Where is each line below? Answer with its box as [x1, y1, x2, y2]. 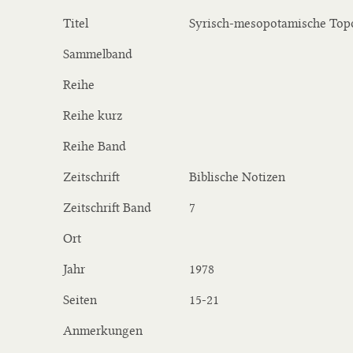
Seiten [63, 292, 97, 307]
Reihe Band [63, 139, 126, 154]
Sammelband [63, 46, 132, 61]
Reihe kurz [63, 108, 122, 123]
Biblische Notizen [189, 169, 285, 184]
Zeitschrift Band [63, 200, 151, 215]
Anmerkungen [63, 323, 143, 338]
